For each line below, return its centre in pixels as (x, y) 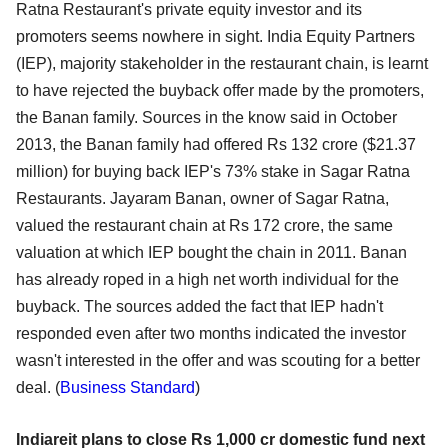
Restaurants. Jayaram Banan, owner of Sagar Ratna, (202, 199)
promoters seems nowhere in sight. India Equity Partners (215, 37)
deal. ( (38, 388)
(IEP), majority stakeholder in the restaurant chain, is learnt (222, 64)
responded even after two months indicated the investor (211, 334)
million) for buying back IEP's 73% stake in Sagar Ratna (213, 172)
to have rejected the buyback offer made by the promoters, (220, 91)
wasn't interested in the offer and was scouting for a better (218, 361)
